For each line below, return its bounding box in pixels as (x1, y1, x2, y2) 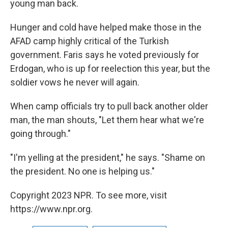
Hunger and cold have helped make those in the (10, 21, 202, 33)
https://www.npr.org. (10, 203, 93, 214)
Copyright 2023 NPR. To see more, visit (10, 189, 167, 201)
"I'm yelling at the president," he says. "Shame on (10, 152, 205, 163)
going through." (10, 128, 71, 139)
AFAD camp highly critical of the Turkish (10, 35, 169, 46)
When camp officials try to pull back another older (10, 100, 208, 111)
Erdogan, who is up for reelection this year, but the (10, 63, 210, 74)
